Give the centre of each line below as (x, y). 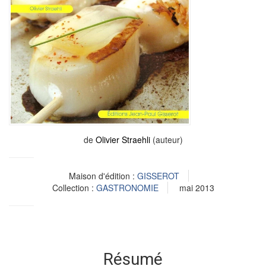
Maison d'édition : (103, 175)
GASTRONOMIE (127, 187)
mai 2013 (197, 187)
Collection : (74, 187)
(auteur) (166, 139)
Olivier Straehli (123, 139)
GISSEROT (158, 175)
